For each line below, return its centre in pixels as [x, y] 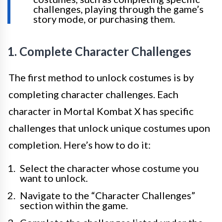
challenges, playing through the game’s [118, 9]
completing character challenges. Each [93, 94]
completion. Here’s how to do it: [80, 145]
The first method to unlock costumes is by [101, 77]
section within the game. [74, 205]
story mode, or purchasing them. [104, 19]
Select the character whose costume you [109, 168]
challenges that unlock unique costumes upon [109, 128]
